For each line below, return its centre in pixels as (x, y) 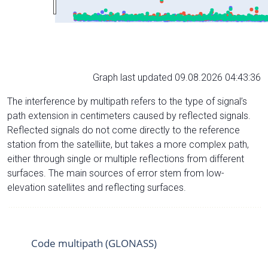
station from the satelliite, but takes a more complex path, (128, 144)
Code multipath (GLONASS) (94, 243)
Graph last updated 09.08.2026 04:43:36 (177, 77)
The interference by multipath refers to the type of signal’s (127, 101)
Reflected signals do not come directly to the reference (124, 130)
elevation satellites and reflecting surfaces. (97, 187)
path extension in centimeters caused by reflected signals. (129, 115)
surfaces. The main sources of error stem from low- (116, 173)
